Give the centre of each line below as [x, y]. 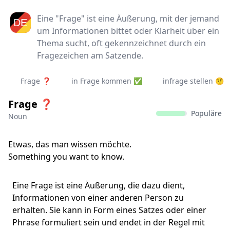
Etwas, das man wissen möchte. [70, 144]
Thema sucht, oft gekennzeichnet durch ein [121, 43]
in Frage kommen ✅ [107, 81]
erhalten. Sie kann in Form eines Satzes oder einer [109, 210]
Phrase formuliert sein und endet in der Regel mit [109, 222]
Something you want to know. [66, 157]
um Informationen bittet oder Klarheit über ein [128, 31]
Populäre [206, 113]
